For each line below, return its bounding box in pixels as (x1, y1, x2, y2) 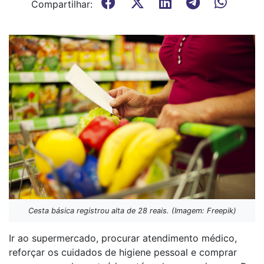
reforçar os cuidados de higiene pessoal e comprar (9, 246, 237, 258)
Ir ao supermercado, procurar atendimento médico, (9, 232, 237, 244)
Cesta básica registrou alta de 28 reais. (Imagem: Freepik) (28, 206, 236, 215)
